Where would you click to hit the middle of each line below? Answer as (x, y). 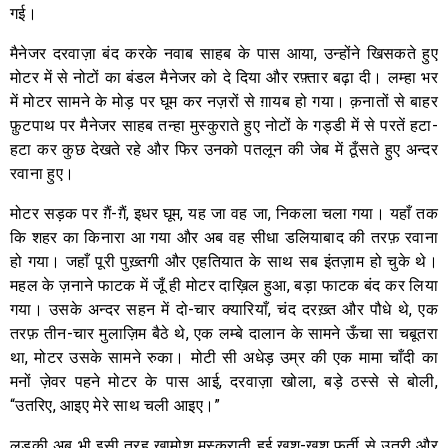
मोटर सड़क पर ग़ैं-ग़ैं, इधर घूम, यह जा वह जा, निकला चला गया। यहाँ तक (224, 213)
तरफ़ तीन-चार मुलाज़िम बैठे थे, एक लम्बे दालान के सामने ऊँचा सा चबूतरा (224, 333)
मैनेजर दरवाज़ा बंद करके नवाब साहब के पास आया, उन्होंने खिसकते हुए (224, 53)
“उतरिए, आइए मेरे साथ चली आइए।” (115, 405)
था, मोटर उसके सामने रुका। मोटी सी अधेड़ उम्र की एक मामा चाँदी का (224, 357)
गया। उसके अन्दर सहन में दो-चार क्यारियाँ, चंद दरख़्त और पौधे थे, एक (224, 309)
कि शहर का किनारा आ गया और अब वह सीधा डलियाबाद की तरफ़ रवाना (224, 237)
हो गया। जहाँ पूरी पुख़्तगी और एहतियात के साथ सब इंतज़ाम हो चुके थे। (224, 261)
